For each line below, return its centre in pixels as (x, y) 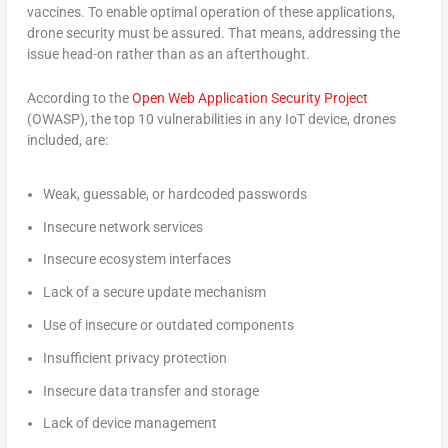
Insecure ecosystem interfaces (136, 259)
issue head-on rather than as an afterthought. (168, 54)
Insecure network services (122, 226)
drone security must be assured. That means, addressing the (213, 33)
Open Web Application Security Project (249, 97)
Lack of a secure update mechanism (154, 292)
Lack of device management (129, 423)
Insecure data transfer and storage (150, 390)
